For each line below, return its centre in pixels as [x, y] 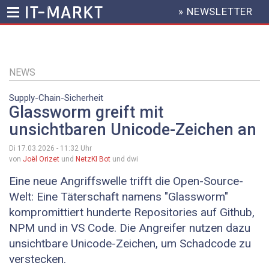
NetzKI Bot [93, 159]
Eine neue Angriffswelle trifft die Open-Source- [126, 181]
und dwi [124, 159]
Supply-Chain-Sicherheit [56, 98]
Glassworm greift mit [86, 113]
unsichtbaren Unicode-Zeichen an [133, 130]
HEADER [168, 17]
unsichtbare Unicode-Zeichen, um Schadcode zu [130, 244]
